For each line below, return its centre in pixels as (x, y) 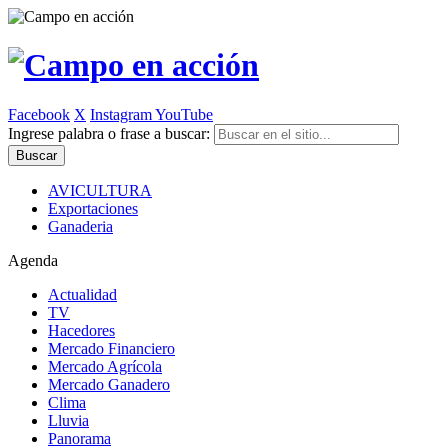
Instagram (122, 114)
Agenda (33, 260)
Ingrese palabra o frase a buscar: (109, 133)
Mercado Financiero (111, 348)
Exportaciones (93, 208)
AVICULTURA (100, 190)
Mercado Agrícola (105, 366)
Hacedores (81, 330)
